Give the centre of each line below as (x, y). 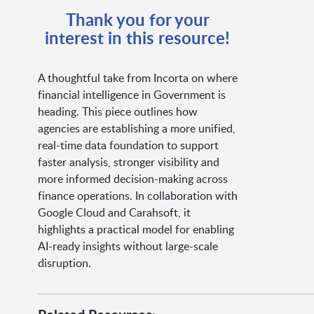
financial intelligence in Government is (131, 95)
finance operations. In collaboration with (137, 196)
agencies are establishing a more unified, (136, 129)
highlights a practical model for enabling (136, 230)
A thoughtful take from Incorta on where (137, 78)
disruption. (64, 263)
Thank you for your (137, 20)
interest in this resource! (138, 38)
